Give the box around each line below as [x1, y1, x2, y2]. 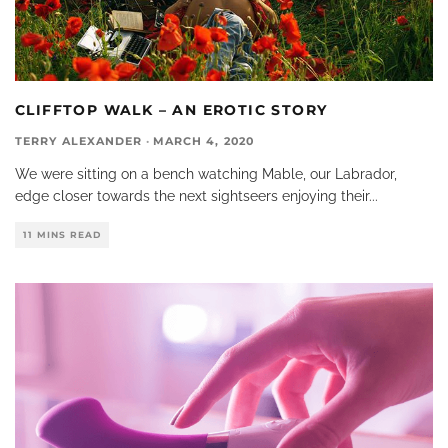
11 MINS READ [23, 229, 101, 241]
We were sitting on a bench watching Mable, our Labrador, [15, 166, 397, 183]
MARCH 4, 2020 [152, 134, 254, 149]
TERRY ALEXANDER [15, 134, 143, 149]
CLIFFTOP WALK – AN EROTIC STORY [15, 101, 328, 120]
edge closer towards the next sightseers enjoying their [15, 188, 369, 205]
